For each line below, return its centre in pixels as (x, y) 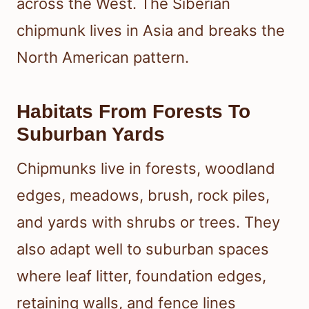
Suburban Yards (91, 134)
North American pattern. (103, 58)
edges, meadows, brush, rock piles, (143, 196)
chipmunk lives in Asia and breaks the (151, 31)
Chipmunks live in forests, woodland (146, 169)
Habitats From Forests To (133, 112)
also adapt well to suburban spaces (143, 249)
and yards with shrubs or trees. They (148, 222)
